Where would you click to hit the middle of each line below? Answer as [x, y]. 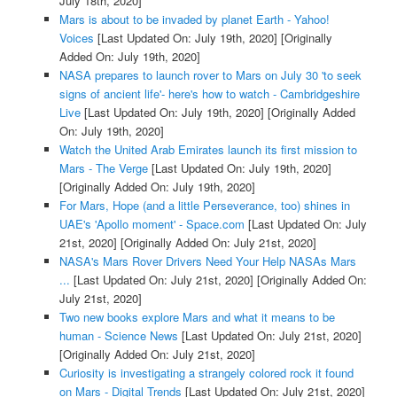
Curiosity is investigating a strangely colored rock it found [206, 372]
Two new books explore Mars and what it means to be [197, 316]
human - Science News [118, 335]
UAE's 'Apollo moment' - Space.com [152, 223]
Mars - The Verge [103, 167]
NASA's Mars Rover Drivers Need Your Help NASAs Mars [207, 261]
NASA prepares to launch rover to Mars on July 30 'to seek [210, 74]
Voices [76, 37]
